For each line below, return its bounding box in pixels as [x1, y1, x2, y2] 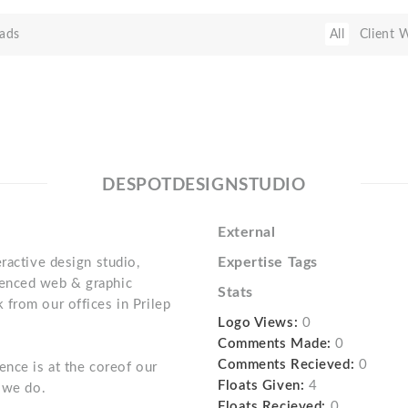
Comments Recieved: [217, 358, 355, 372]
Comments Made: [217, 337, 331, 351]
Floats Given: [217, 379, 305, 393]
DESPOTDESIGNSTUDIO [102, 177, 306, 194]
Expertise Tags [217, 255, 318, 270]
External [217, 225, 276, 240]
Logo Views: [217, 316, 299, 330]
